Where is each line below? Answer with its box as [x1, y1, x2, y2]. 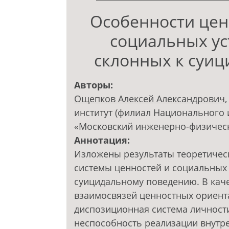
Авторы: [74, 79, 116, 91]
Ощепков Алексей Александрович [74, 93, 225, 105]
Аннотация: [74, 134, 132, 147]
